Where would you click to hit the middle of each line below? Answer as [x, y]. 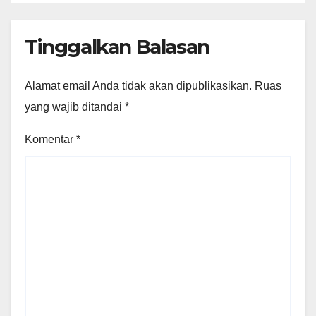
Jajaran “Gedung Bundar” [142, 15]
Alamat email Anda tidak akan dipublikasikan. [138, 85]
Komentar [50, 139]
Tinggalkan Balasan [117, 47]
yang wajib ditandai [75, 107]
